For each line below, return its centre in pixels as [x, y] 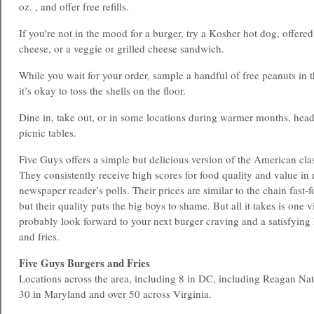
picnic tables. [48, 132]
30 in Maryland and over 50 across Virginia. [115, 294]
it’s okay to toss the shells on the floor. [102, 90]
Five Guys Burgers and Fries [84, 263]
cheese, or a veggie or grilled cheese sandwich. [122, 48]
